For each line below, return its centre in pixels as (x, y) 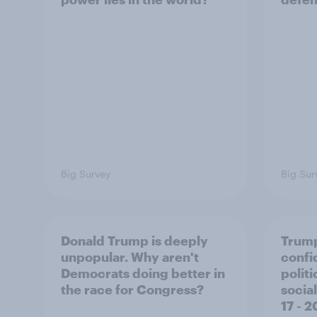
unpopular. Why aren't (130, 257)
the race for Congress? (132, 289)
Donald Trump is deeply (134, 241)
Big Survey (86, 174)
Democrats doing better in (143, 273)
